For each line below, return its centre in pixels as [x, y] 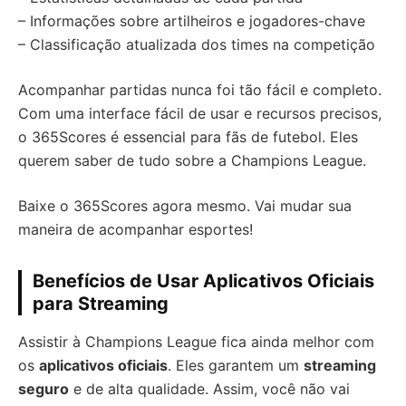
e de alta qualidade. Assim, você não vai [209, 388]
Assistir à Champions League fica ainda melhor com [196, 341]
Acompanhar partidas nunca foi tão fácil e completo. [200, 89]
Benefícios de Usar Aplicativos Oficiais [203, 280]
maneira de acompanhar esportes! [135, 229]
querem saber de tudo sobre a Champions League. [192, 160]
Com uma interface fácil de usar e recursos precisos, [200, 113]
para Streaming [101, 303]
